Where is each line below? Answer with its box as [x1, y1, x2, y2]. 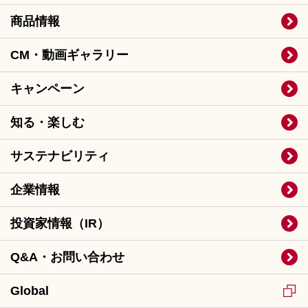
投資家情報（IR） [10, 216, 109, 230]
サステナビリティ [10, 148, 109, 163]
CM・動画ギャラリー [10, 47, 129, 62]
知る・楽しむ [10, 115, 85, 129]
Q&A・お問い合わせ [10, 250, 124, 264]
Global [10, 283, 49, 298]
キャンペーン [10, 81, 85, 96]
